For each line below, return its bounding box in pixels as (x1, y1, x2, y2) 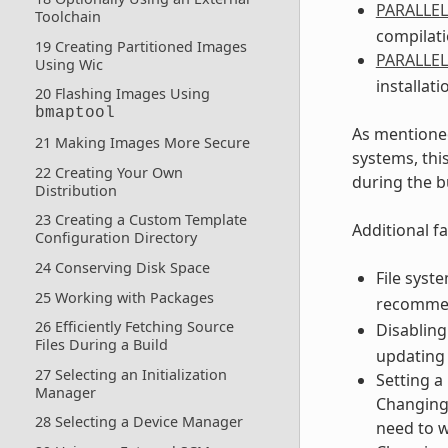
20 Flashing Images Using (34, 84, 210, 104)
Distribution (34, 180, 117, 200)
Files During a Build (34, 335, 168, 355)
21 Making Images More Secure (34, 133, 250, 153)
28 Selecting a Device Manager (34, 412, 243, 432)
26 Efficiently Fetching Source (34, 317, 234, 337)
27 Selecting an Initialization (34, 364, 227, 384)
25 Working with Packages (34, 287, 214, 307)
